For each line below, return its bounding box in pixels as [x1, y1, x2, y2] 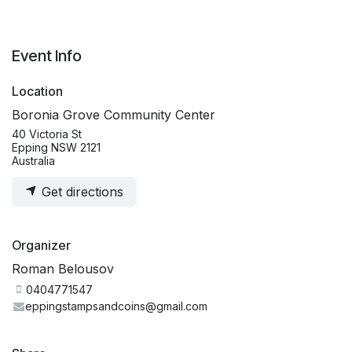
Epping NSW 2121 [12, 141, 101, 155]
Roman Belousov [12, 261, 114, 277]
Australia [12, 154, 55, 168]
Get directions [38, 184, 123, 200]
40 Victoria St [12, 127, 82, 141]
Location [12, 83, 63, 100]
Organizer [12, 237, 71, 254]
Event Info [12, 46, 82, 66]
